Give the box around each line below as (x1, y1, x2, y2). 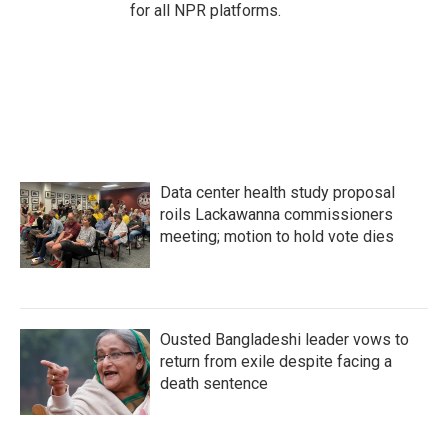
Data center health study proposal (160, 183, 395, 202)
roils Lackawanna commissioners (160, 205, 393, 224)
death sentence (160, 374, 268, 393)
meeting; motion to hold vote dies (160, 227, 394, 246)
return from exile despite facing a (160, 352, 392, 371)
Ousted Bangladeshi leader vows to (160, 330, 409, 349)
